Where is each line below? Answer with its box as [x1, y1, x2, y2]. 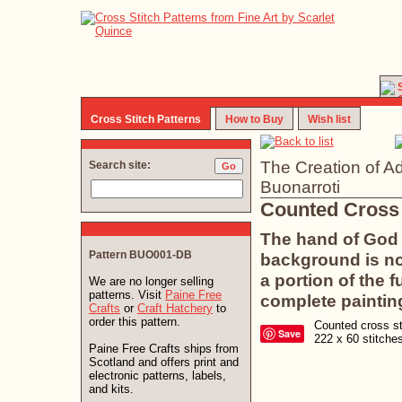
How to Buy [225, 113, 284, 126]
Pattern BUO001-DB [89, 249, 192, 261]
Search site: [89, 159, 151, 171]
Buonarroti [260, 178, 340, 197]
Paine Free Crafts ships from [89, 342, 239, 355]
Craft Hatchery [137, 301, 213, 315]
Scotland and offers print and [89, 355, 239, 369]
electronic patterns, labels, [89, 369, 226, 382]
